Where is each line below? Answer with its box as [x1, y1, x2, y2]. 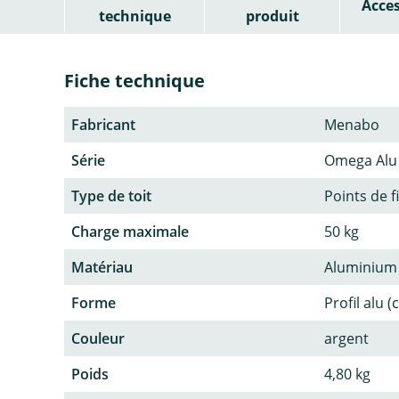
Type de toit [71, 185, 151, 206]
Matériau [71, 256, 133, 277]
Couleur [71, 328, 125, 348]
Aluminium [324, 256, 397, 277]
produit [245, 5, 299, 26]
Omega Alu [324, 150, 397, 170]
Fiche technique [64, 68, 205, 93]
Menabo [324, 114, 379, 134]
